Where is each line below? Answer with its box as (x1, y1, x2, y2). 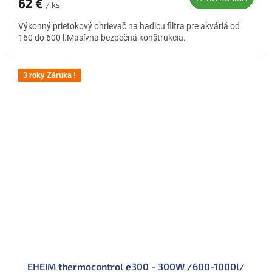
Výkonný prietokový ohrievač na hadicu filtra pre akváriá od (18, 21, 240, 31)
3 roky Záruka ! (23, 70, 76, 80)
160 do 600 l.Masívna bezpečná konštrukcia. (18, 32, 186, 42)
